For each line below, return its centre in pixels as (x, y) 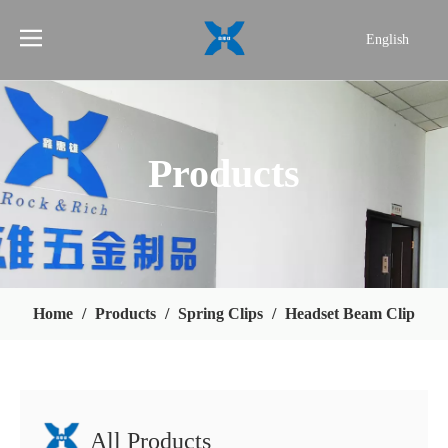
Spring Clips (220, 313)
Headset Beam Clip (350, 313)
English (387, 39)
